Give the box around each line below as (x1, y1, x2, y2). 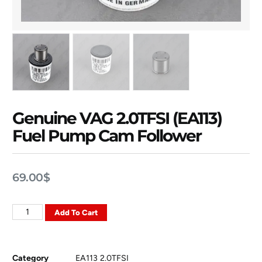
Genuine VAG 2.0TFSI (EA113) (12, 108, 222, 128)
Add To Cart (54, 208, 98, 218)
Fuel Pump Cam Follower (12, 125, 202, 146)
